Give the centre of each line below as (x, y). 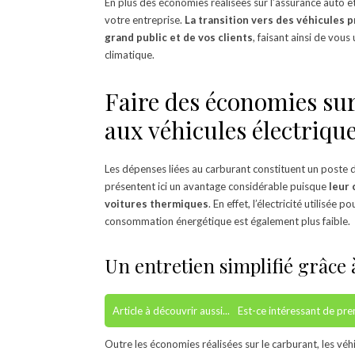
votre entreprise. (145, 19)
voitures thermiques (157, 203)
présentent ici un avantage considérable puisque (217, 186)
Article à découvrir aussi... (171, 310)
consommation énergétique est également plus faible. (227, 221)
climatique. (130, 54)
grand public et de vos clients (179, 37)
